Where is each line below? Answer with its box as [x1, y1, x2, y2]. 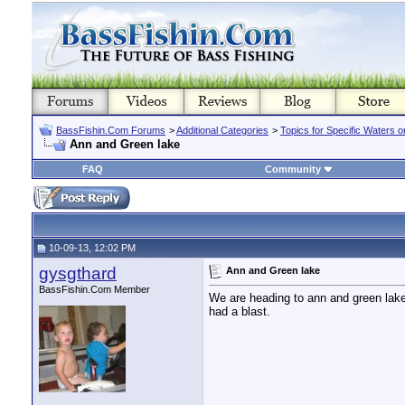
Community [265, 164, 321, 174]
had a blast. [209, 305, 270, 319]
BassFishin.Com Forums [56, 125, 165, 136]
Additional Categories [176, 125, 268, 136]
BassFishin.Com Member [39, 284, 150, 295]
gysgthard [39, 264, 117, 283]
